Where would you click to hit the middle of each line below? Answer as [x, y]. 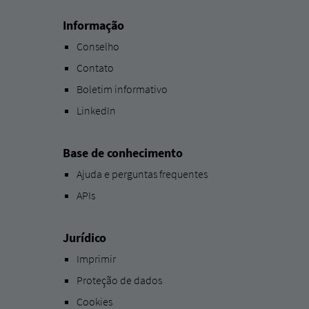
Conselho [98, 46]
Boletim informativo [122, 89]
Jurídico [84, 237]
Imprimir [96, 258]
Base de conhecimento [122, 152]
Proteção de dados [119, 280]
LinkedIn [96, 110]
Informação [93, 25]
